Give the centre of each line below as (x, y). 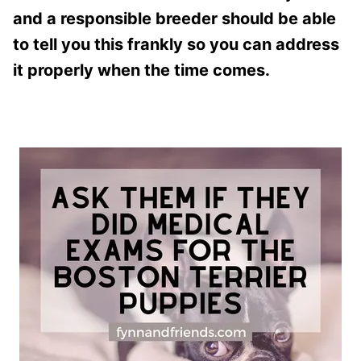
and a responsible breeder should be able (174, 18)
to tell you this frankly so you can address (176, 44)
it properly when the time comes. (141, 70)
